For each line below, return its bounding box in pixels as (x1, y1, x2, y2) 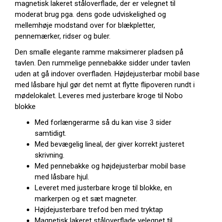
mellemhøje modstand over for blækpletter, (15, 21, 155, 30)
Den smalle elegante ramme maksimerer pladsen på (15, 48, 183, 56)
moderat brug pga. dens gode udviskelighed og (15, 10, 166, 19)
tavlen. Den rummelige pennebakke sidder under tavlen (15, 58, 190, 67)
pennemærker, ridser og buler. (15, 32, 111, 41)
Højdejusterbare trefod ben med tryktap (35, 205, 163, 214)
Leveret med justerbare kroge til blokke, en (35, 183, 172, 192)
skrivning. (35, 151, 64, 160)
